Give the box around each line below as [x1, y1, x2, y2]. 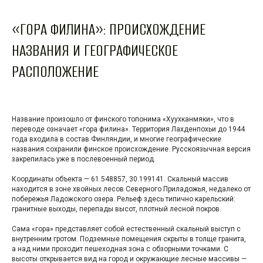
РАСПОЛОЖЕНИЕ [12, 60, 99, 82]
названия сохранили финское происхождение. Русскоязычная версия [12, 144, 251, 153]
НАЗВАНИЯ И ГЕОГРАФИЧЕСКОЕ [12, 39, 178, 61]
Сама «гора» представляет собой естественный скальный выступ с [12, 224, 241, 233]
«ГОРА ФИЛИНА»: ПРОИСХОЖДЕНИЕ [12, 18, 205, 40]
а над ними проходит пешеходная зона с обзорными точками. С [12, 244, 228, 253]
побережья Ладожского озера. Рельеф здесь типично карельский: [12, 194, 235, 203]
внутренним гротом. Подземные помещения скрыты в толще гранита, [12, 234, 246, 243]
